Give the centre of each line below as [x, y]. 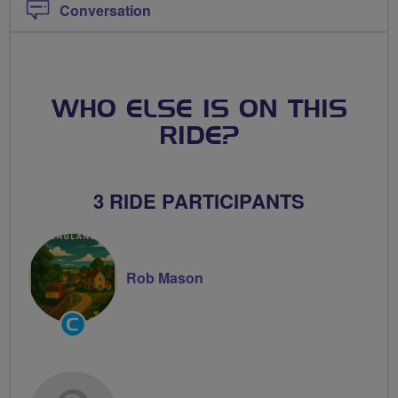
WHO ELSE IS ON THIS [199, 110]
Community [95, 319]
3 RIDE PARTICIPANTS [199, 200]
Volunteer [89, 358]
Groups [82, 338]
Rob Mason [165, 277]
